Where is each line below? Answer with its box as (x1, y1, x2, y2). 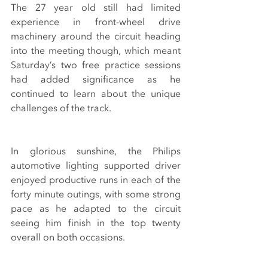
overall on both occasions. (11, 231, 125, 245)
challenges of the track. (11, 102, 111, 115)
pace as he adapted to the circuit (11, 202, 181, 216)
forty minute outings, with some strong (11, 188, 181, 202)
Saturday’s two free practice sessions (11, 59, 181, 72)
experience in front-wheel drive (11, 16, 181, 29)
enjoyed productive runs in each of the (11, 173, 181, 187)
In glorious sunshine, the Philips (11, 145, 181, 159)
